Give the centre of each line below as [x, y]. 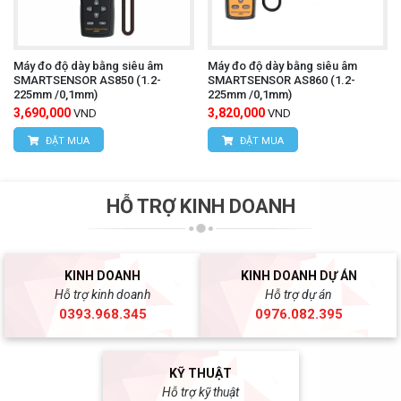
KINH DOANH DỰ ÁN [299, 276]
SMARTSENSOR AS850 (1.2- [87, 81]
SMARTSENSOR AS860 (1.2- [281, 81]
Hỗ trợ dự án [299, 295]
